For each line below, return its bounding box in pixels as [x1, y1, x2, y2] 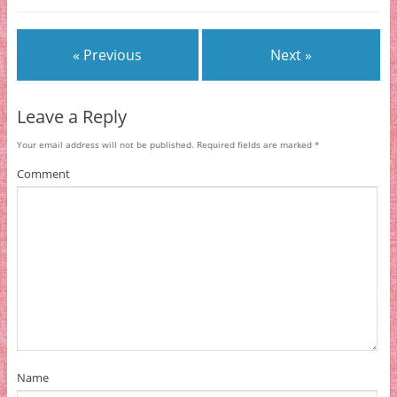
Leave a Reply [16, 104, 127, 128]
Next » [270, 45, 313, 66]
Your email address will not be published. [16, 137, 194, 151]
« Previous [73, 45, 143, 66]
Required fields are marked [193, 137, 315, 151]
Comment [16, 165, 70, 182]
